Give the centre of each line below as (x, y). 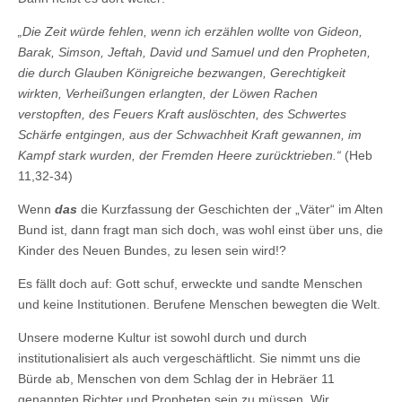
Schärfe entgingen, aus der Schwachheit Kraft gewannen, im (190, 134)
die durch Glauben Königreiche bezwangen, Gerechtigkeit (182, 72)
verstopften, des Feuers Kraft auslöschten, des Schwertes (182, 114)
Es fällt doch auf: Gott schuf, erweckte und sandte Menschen (190, 283)
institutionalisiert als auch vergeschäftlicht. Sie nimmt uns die (189, 358)
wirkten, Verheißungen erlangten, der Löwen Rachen (168, 93)
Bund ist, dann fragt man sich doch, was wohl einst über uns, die (201, 229)
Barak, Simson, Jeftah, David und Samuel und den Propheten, (194, 52)
